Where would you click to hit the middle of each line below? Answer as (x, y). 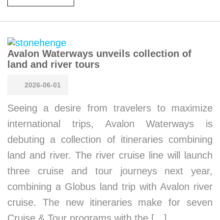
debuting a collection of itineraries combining (110, 139)
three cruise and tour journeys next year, (110, 171)
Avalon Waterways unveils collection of (99, 53)
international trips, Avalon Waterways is (110, 124)
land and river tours (54, 64)
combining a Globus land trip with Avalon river (110, 186)
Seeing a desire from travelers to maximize (110, 108)
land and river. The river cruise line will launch (110, 155)
